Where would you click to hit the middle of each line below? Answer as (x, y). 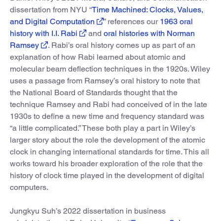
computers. (29, 187)
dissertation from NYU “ (51, 10)
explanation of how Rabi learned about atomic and (98, 57)
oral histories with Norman (149, 34)
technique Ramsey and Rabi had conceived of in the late (109, 105)
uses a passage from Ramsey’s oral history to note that (105, 81)
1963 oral (175, 22)
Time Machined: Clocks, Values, (147, 10)
